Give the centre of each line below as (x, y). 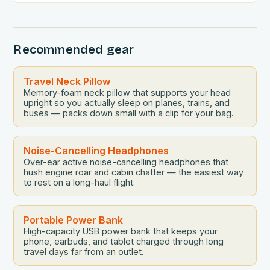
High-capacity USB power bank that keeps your (121, 231)
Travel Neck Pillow (67, 82)
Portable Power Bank (74, 220)
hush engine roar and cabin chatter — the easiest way (134, 172)
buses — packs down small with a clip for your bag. (129, 113)
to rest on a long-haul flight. (80, 183)
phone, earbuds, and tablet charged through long (124, 242)
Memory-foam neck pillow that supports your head (127, 93)
